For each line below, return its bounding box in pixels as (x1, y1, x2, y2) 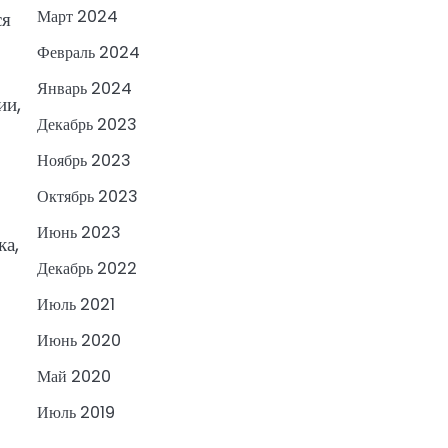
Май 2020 (36, 365, 111, 389)
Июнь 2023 (36, 221, 121, 245)
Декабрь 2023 (36, 113, 137, 137)
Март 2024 (36, 5, 118, 29)
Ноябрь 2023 (36, 149, 131, 173)
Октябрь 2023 (36, 185, 138, 209)
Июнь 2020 (36, 329, 121, 353)
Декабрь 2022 (36, 257, 137, 281)
